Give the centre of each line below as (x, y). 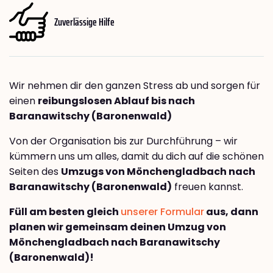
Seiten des (35, 172)
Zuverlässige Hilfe (84, 22)
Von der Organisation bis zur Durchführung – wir (123, 141)
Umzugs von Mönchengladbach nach (158, 172)
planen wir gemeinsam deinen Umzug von (118, 227)
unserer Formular (162, 212)
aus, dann (231, 212)
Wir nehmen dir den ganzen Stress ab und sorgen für (135, 86)
